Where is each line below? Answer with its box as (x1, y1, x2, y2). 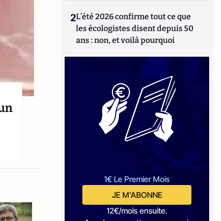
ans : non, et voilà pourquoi (76, 36, 175, 45)
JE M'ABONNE (111, 190, 162, 200)
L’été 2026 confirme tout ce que (76, 12, 191, 21)
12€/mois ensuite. (107, 206, 168, 216)
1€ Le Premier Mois (104, 174, 170, 184)
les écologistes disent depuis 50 (76, 24, 194, 33)
